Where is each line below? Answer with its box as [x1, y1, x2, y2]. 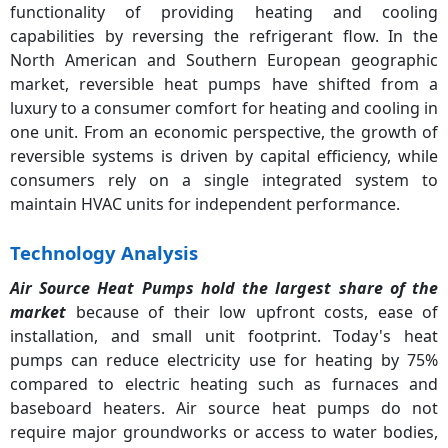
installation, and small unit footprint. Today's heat [10, 324, 438, 347]
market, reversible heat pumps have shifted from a [10, 72, 438, 95]
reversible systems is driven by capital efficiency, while [10, 144, 438, 167]
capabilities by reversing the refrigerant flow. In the [10, 24, 438, 47]
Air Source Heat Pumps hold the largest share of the [10, 276, 438, 299]
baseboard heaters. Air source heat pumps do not [10, 396, 438, 419]
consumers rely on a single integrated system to [10, 168, 438, 191]
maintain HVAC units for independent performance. [10, 192, 400, 215]
